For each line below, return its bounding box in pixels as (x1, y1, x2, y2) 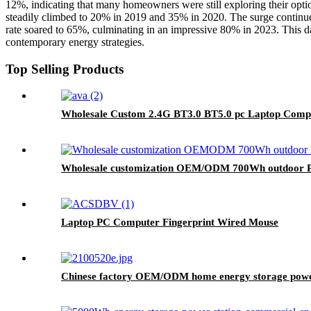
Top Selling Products (6, 61, 124, 76)
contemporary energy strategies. (6, 35, 144, 48)
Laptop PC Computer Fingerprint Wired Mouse (61, 217, 278, 228)
